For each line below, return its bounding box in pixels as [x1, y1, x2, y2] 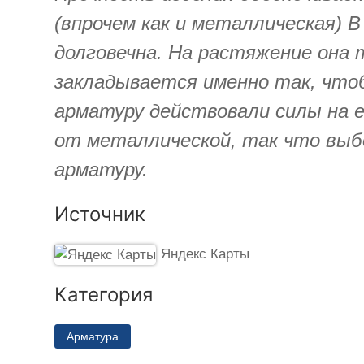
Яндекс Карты [160, 245, 249, 262]
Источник [54, 201, 146, 226]
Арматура [67, 329, 119, 343]
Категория [54, 282, 154, 306]
